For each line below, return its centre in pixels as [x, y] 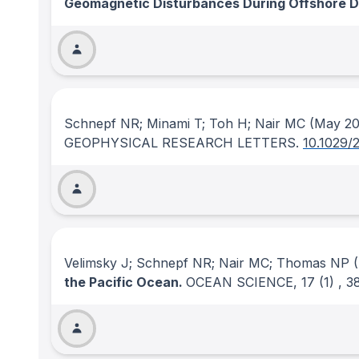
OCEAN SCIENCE [240, 282]
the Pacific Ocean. [125, 282]
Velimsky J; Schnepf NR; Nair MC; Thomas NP [207, 263]
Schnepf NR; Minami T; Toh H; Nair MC [185, 123]
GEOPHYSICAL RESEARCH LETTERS [180, 143]
